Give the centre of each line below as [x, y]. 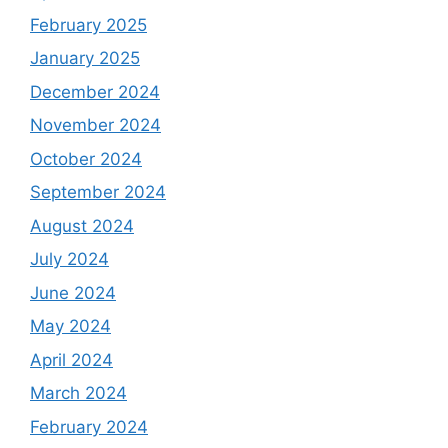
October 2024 [86, 158]
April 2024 [71, 359]
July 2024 [69, 259]
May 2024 [70, 326]
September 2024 [98, 192]
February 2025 [88, 24]
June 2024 [73, 292]
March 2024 [78, 393]
